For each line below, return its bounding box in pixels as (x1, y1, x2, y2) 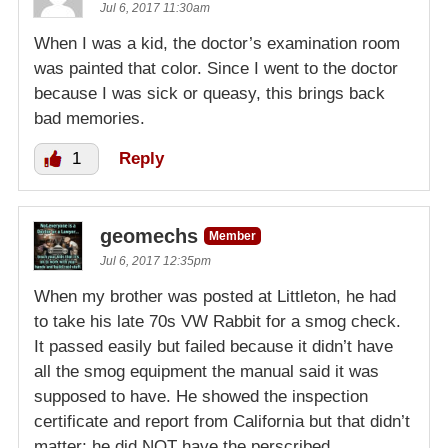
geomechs (100, 225, 198, 248)
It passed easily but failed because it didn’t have (34, 337, 393, 357)
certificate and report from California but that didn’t (34, 412, 410, 432)
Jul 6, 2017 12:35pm (100, 254, 211, 269)
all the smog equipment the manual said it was (34, 362, 379, 382)
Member (209, 229, 256, 244)
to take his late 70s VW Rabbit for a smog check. (34, 312, 401, 332)
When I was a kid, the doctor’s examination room (34, 34, 400, 54)
